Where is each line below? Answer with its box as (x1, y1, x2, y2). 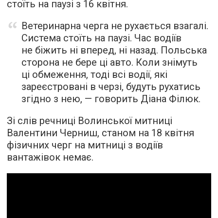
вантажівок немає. (7, 151, 93, 163)
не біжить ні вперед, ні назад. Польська (21, 44, 207, 56)
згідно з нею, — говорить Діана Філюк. (21, 93, 200, 105)
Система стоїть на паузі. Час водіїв (21, 32, 182, 44)
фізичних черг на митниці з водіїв (7, 139, 163, 151)
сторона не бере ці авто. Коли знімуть (21, 56, 198, 68)
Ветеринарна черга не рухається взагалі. (21, 20, 208, 32)
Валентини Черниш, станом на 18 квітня (7, 127, 194, 139)
